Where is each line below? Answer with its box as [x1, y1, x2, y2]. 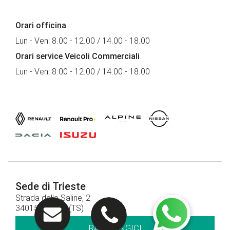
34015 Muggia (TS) [15, 203, 84, 214]
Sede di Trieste [15, 180, 86, 193]
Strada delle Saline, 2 [15, 193, 90, 203]
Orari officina [15, 21, 66, 31]
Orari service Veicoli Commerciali [15, 51, 142, 62]
